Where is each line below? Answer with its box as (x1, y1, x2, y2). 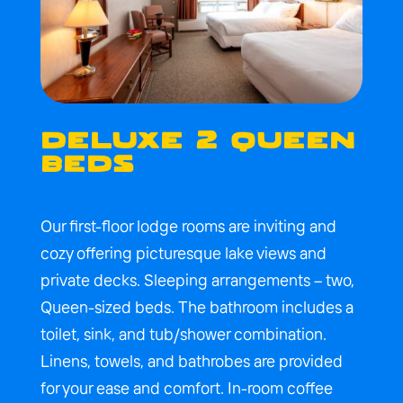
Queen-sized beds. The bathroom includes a (40, 296, 354, 318)
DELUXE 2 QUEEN (40, 130, 356, 153)
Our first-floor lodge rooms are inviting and (40, 215, 336, 237)
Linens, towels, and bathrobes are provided (40, 350, 343, 372)
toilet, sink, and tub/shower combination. (40, 323, 327, 345)
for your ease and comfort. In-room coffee (40, 377, 333, 399)
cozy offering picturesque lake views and (40, 242, 327, 264)
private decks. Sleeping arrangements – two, (40, 269, 354, 291)
